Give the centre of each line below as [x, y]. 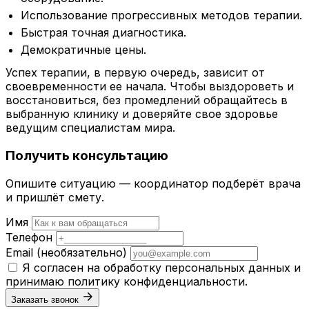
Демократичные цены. [84, 49]
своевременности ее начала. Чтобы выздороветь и [150, 87]
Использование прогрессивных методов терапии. [162, 16]
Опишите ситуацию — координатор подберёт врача [153, 183]
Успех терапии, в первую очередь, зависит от [135, 73]
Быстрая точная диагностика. [104, 32]
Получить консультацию [87, 156]
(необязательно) [82, 252]
